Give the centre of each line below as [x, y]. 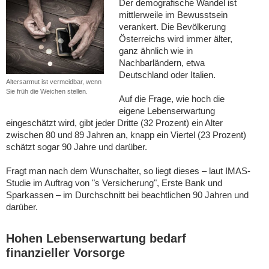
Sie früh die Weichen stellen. [47, 91]
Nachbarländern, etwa [162, 63]
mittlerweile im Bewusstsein [174, 15]
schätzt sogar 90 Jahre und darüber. [77, 147]
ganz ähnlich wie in [156, 51]
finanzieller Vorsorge [65, 253]
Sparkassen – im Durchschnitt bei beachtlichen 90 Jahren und [127, 195]
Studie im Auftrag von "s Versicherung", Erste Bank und [114, 183]
